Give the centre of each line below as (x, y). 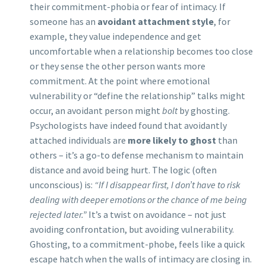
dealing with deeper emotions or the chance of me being (138, 200)
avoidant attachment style (156, 22)
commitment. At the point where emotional (120, 81)
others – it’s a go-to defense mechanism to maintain (137, 155)
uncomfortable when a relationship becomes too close (141, 51)
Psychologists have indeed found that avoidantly (128, 126)
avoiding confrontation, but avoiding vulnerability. (132, 229)
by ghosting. (204, 111)
